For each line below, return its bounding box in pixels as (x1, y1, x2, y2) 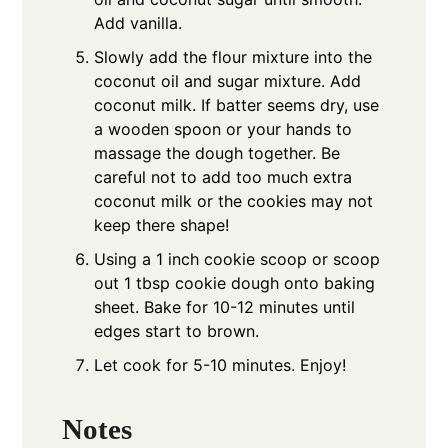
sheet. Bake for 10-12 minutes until (94, 296, 356, 317)
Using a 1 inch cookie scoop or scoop (94, 248, 381, 269)
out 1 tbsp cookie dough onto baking (94, 272, 376, 293)
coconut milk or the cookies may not (94, 190, 374, 211)
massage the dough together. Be (94, 142, 341, 163)
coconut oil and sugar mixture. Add (94, 70, 362, 91)
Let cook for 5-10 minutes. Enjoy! (94, 354, 347, 375)
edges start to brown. (94, 320, 260, 341)
